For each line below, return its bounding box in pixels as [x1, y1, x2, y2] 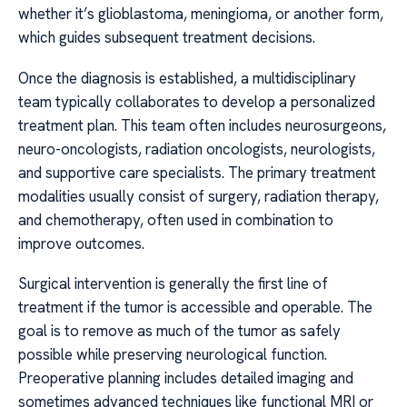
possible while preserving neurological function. [18, 344, 327, 365]
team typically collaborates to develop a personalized [18, 91, 375, 112]
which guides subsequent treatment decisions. [18, 27, 315, 48]
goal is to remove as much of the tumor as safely [18, 321, 341, 342]
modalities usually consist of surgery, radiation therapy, [18, 185, 379, 206]
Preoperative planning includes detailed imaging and [18, 368, 353, 389]
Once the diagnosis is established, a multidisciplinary [18, 67, 356, 88]
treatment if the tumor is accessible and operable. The [18, 297, 372, 318]
